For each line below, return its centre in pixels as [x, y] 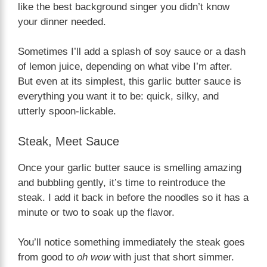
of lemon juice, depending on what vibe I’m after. [125, 67]
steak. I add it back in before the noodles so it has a [133, 197]
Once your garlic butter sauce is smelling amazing [130, 167]
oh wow [94, 257]
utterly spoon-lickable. [67, 111]
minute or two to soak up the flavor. [96, 212]
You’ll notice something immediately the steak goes [131, 243]
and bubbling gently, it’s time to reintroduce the [122, 182]
